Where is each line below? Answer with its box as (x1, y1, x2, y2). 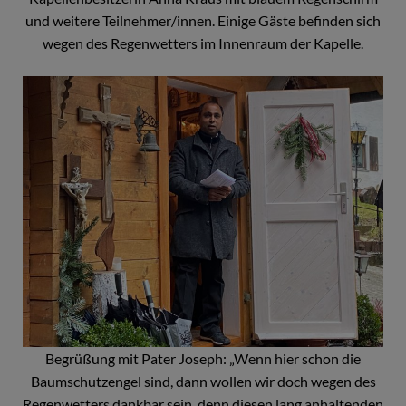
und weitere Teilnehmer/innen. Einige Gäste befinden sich (25, 12, 381, 30)
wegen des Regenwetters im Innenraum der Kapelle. (43, 34, 363, 53)
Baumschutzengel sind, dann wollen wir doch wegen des (30, 372, 376, 390)
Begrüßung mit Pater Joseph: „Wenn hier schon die (45, 349, 361, 367)
